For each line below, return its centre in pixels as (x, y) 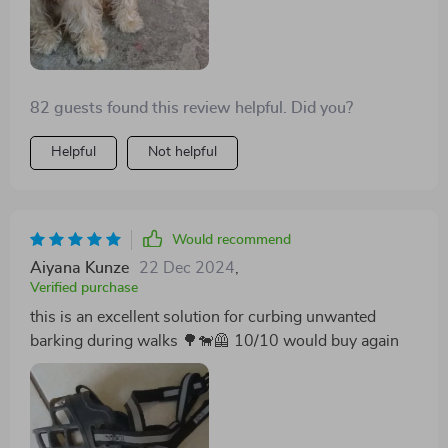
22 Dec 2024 (187, 267)
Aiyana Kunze (79, 267)
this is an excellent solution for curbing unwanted (203, 316)
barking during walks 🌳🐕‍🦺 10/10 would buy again (214, 340)
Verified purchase (84, 287)
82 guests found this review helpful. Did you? (191, 107)
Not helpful (182, 151)
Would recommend (231, 239)
